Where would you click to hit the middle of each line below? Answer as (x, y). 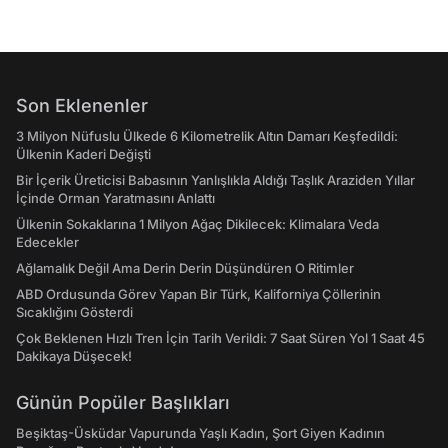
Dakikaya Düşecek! (74, 356)
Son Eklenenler (82, 105)
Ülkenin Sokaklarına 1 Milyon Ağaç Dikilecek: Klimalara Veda (197, 224)
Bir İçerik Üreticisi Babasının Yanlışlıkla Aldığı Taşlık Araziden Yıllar (215, 180)
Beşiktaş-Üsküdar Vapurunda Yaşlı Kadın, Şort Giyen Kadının (200, 433)
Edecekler (47, 242)
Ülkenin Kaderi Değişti (83, 154)
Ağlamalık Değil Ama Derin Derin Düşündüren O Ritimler (185, 268)
